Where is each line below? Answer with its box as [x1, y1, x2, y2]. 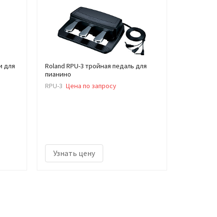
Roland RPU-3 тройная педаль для [45, 62, 147, 70]
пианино [45, 70, 71, 78]
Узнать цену [53, 148, 95, 158]
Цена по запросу [65, 81, 116, 91]
